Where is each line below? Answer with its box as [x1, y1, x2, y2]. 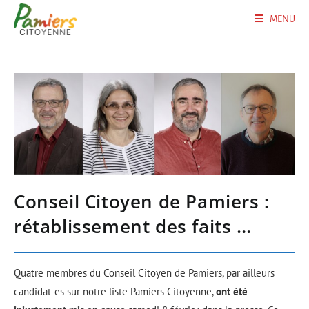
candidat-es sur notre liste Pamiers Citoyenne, [14, 285, 216, 299]
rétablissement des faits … [14, 214, 252, 239]
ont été [216, 285, 248, 299]
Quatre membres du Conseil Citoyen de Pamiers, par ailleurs [14, 266, 275, 280]
